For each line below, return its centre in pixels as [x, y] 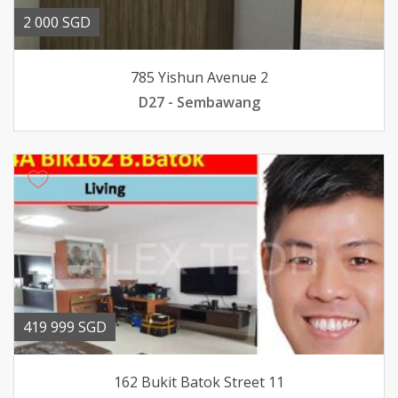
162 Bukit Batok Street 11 [199, 382]
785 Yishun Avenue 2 [199, 77]
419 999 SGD [65, 327]
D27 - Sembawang [199, 102]
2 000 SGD [57, 22]
